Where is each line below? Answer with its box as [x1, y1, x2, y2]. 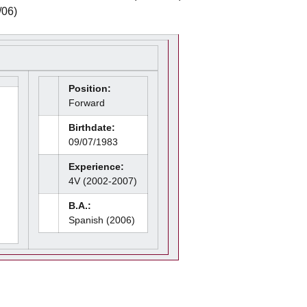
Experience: [69, 161, 124, 172]
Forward [69, 97, 105, 108]
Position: [69, 83, 111, 94]
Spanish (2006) [69, 214, 135, 225]
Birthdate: [69, 122, 115, 133]
